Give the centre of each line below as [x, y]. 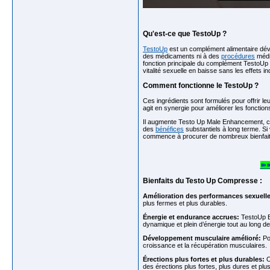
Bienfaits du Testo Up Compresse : [202, 181]
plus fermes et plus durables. [185, 203]
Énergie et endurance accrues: [191, 217]
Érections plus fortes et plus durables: [204, 259]
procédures [238, 56]
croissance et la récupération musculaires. [205, 245]
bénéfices [170, 129]
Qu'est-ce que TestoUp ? [185, 34]
